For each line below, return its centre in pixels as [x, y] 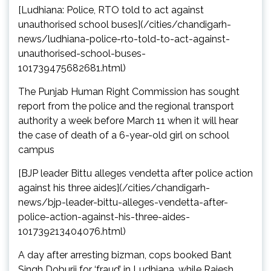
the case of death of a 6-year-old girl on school [124, 135]
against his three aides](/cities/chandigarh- [114, 188]
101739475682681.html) [72, 68]
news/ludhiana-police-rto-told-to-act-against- [124, 39]
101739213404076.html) [72, 232]
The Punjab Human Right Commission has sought [129, 92]
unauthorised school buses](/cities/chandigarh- [125, 25]
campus [36, 150]
